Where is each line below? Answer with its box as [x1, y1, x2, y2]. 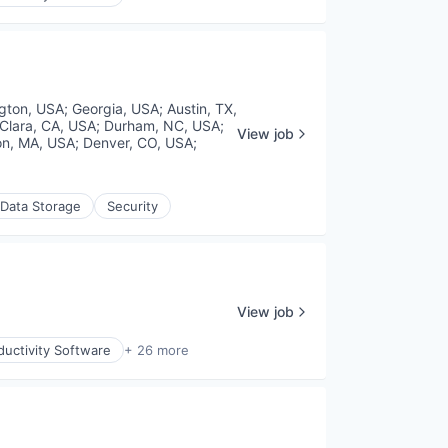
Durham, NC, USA [103, 117, 220, 135]
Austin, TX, [166, 100, 237, 118]
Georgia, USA [71, 100, 159, 118]
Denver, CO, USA [82, 134, 193, 152]
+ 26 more [124, 342, 189, 359]
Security [107, 198, 158, 215]
